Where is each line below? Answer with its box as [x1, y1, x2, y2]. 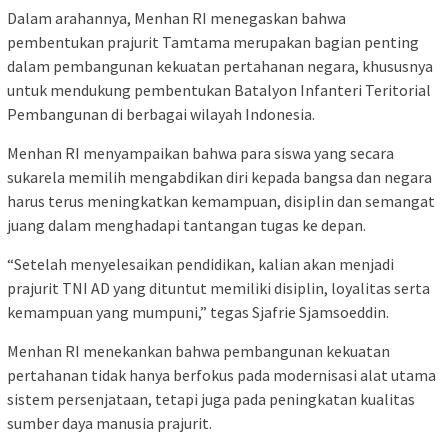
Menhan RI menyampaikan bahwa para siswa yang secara [7, 143, 394, 164]
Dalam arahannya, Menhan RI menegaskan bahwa [7, 8, 346, 29]
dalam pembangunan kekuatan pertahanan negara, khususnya [7, 56, 433, 77]
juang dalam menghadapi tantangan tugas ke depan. [7, 215, 366, 236]
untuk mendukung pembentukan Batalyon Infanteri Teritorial [7, 80, 431, 101]
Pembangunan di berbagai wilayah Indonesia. [7, 104, 315, 125]
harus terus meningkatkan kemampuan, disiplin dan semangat [7, 191, 435, 212]
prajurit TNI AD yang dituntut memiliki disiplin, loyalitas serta [7, 278, 430, 299]
